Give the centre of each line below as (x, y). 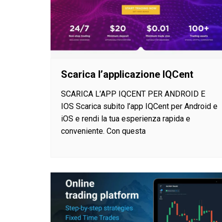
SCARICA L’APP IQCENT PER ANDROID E (133, 94)
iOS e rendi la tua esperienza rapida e (126, 118)
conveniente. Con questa (103, 131)
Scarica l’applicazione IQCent (127, 74)
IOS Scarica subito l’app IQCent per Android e (139, 106)
